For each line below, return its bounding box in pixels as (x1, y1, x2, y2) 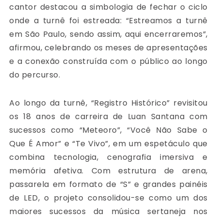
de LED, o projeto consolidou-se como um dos (9, 192, 208, 204)
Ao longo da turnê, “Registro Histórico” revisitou (9, 97, 208, 109)
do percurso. (9, 69, 61, 81)
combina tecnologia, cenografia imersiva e (9, 152, 208, 163)
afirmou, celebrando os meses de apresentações (9, 42, 208, 54)
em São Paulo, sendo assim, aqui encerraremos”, (9, 29, 208, 40)
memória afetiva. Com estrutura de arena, (9, 165, 208, 177)
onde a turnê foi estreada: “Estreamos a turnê (9, 15, 208, 27)
